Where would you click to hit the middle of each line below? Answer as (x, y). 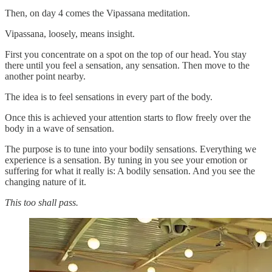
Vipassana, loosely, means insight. (70, 34)
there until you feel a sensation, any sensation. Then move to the (127, 66)
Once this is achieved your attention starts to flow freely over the (128, 118)
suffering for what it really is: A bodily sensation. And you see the (130, 171)
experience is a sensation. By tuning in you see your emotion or (126, 160)
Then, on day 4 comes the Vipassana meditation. (97, 13)
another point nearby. (45, 76)
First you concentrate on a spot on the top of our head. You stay (126, 55)
